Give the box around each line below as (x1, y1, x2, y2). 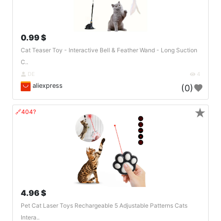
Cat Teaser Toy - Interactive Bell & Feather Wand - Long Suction (21, 46, 197, 54)
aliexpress (31, 82, 63, 90)
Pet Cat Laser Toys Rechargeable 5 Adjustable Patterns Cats (21, 201, 187, 209)
